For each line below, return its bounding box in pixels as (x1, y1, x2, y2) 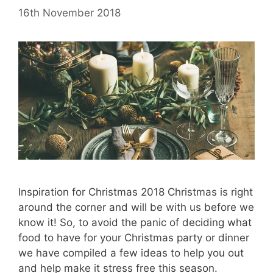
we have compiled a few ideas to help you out (18, 247, 244, 259)
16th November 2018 (18, 7, 121, 19)
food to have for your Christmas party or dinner (18, 232, 249, 244)
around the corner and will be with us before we (18, 201, 254, 213)
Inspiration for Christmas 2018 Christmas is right (18, 186, 253, 198)
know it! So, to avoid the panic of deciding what (18, 216, 252, 229)
